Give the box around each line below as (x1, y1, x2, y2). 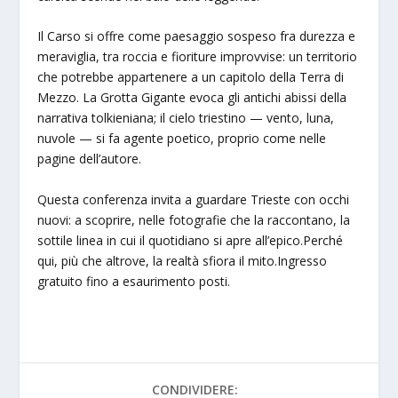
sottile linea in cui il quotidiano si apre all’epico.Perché (37, 231, 344, 249)
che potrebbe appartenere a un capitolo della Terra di (37, 68, 345, 86)
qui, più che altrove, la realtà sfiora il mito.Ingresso (37, 251, 328, 269)
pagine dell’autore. (37, 150, 142, 168)
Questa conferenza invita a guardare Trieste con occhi (37, 190, 350, 208)
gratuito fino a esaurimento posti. (37, 272, 231, 290)
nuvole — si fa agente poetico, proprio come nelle (37, 130, 327, 147)
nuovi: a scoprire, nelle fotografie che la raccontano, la (37, 211, 351, 228)
